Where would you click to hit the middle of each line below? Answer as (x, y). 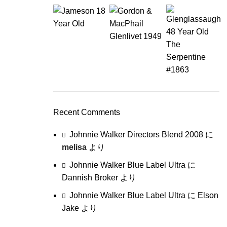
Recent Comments (86, 112)
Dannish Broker (90, 178)
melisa (74, 147)
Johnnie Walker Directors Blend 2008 (136, 135)
